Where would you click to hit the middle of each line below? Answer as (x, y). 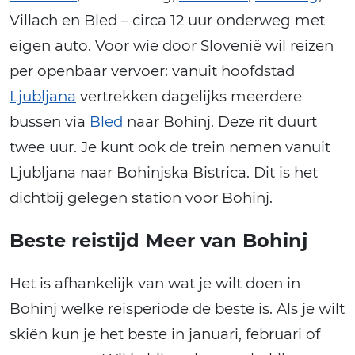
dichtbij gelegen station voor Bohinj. (141, 198)
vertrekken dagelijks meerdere (189, 97)
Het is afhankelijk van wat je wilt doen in (155, 284)
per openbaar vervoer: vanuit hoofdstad (152, 71)
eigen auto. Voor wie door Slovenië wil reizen (172, 46)
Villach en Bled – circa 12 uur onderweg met (167, 21)
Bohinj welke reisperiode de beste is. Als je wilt (177, 309)
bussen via (50, 122)
